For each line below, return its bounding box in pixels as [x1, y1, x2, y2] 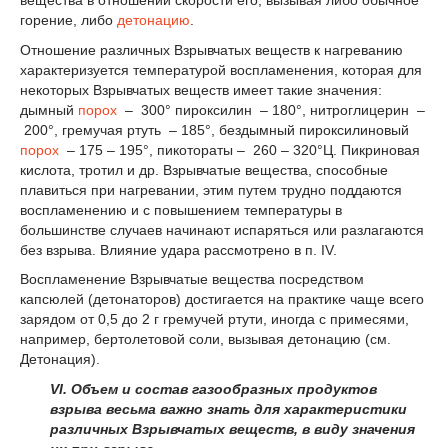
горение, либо [20, 11, 117, 28]
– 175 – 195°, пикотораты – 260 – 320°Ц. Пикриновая [59, 141, 420, 158]
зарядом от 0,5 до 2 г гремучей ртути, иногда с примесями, [20, 311, 409, 328]
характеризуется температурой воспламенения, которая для [20, 61, 422, 78]
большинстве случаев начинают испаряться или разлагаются [20, 221, 424, 238]
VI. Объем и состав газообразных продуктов [50, 381, 377, 398]
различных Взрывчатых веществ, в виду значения [50, 421, 415, 438]
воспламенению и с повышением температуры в [20, 201, 342, 218]
